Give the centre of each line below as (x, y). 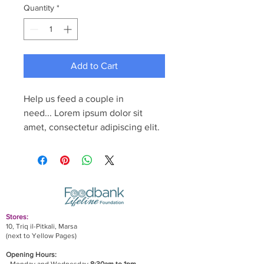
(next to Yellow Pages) (41, 236)
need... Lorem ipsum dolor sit (84, 113)
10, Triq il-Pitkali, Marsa (42, 226)
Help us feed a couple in (75, 99)
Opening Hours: (31, 255)
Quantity (39, 8)
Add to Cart (94, 66)
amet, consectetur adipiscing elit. (92, 127)
